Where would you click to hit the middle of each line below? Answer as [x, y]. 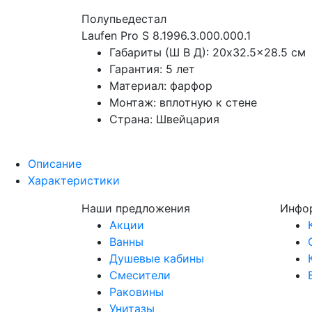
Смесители [140, 275]
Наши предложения [136, 209]
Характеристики [74, 181]
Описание [55, 164]
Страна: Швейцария [164, 119]
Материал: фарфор [161, 86]
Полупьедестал [124, 19]
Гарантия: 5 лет [152, 69]
